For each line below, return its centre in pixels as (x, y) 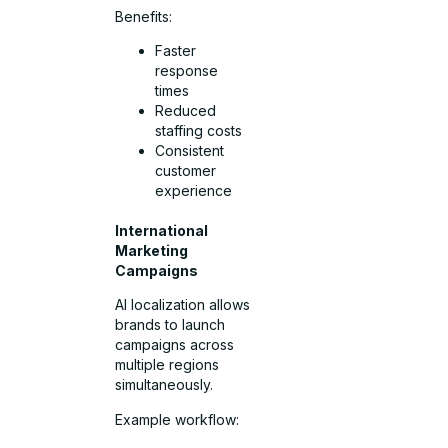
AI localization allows (183, 305)
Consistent (190, 150)
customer (186, 170)
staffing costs (199, 130)
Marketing (152, 250)
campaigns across (175, 345)
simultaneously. (164, 385)
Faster (176, 50)
